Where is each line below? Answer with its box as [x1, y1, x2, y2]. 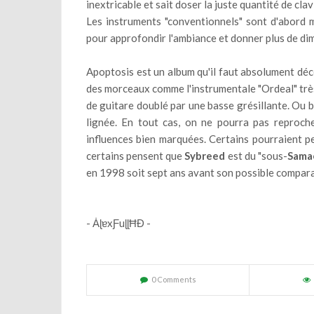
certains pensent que [86, 149, 185, 162]
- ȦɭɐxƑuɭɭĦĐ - [86, 217, 151, 229]
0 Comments [151, 275, 196, 284]
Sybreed [184, 149, 226, 162]
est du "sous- [225, 149, 287, 162]
